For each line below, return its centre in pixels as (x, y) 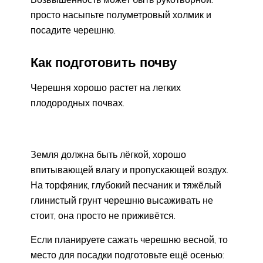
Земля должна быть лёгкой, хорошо (108, 154)
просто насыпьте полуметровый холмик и (121, 15)
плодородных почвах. (77, 102)
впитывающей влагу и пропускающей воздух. (129, 169)
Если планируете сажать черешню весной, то (129, 239)
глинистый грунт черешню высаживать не (122, 200)
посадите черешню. (73, 30)
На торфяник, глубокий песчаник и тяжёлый (126, 185)
